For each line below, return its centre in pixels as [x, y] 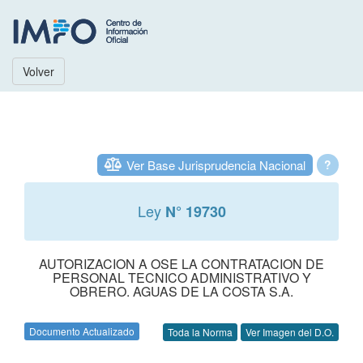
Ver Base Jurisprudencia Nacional [216, 165]
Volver [38, 71]
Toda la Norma [200, 332]
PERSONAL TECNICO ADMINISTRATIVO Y [181, 278]
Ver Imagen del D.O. [290, 332]
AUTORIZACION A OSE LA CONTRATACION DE [181, 264]
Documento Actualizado [82, 331]
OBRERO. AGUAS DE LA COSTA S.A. [181, 291]
